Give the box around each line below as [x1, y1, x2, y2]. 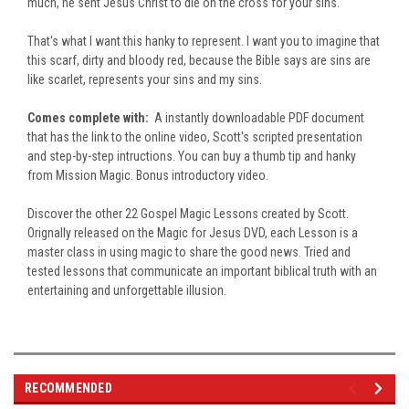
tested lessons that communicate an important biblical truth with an [27, 263, 377, 278]
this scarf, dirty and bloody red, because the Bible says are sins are [27, 52, 371, 68]
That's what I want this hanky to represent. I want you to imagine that [27, 33, 380, 48]
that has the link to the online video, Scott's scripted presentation [27, 129, 362, 144]
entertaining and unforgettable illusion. [27, 282, 226, 298]
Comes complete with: [27, 110, 152, 125]
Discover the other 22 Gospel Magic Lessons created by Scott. [27, 205, 349, 221]
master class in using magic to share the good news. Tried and [27, 244, 351, 259]
